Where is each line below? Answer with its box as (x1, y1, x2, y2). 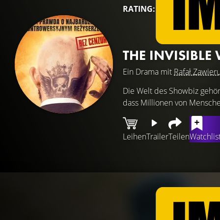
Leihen (123, 131, 146, 142)
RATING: (123, 3, 155, 14)
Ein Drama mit (123, 66, 174, 77)
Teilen (168, 131, 190, 142)
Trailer (146, 131, 168, 142)
